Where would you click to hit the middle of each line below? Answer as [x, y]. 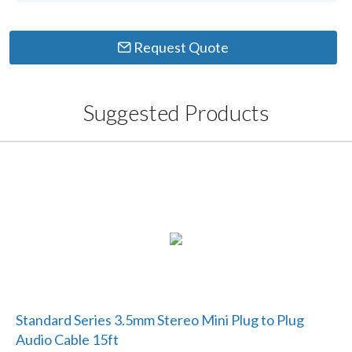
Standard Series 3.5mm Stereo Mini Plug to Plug [159, 320]
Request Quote [180, 48]
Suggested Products [176, 113]
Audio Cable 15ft [67, 340]
